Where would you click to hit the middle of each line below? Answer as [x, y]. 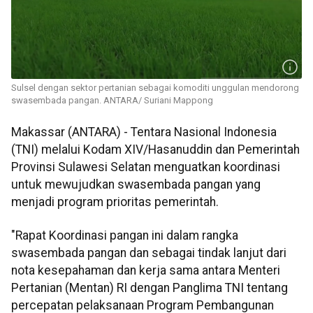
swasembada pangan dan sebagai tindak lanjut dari [149, 253]
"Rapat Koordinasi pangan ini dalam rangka [125, 235]
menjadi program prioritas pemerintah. [115, 202]
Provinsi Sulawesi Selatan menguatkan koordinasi [146, 167]
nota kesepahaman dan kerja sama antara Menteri [146, 270]
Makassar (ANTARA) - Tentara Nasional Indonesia [144, 132]
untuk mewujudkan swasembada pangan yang [136, 185]
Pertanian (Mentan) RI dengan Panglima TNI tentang [150, 287]
